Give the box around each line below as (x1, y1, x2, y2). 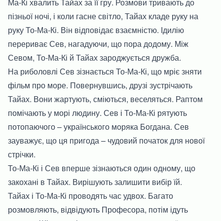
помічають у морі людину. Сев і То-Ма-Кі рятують (8, 107, 187, 118)
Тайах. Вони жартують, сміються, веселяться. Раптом (8, 93, 203, 105)
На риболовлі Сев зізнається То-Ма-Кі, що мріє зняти (8, 65, 202, 77)
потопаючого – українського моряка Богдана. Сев (8, 120, 189, 132)
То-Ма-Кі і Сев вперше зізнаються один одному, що (8, 162, 195, 174)
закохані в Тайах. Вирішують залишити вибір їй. (8, 176, 182, 187)
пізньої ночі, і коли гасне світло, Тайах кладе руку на (8, 10, 198, 22)
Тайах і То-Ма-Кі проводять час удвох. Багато (8, 189, 173, 201)
